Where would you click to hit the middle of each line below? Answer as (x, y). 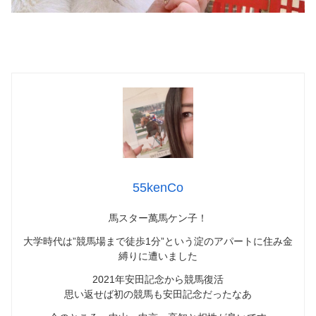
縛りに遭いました (158, 256)
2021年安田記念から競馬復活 (158, 280)
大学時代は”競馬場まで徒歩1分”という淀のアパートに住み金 (158, 242)
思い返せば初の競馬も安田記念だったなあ (158, 294)
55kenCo (158, 188)
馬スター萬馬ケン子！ (158, 218)
